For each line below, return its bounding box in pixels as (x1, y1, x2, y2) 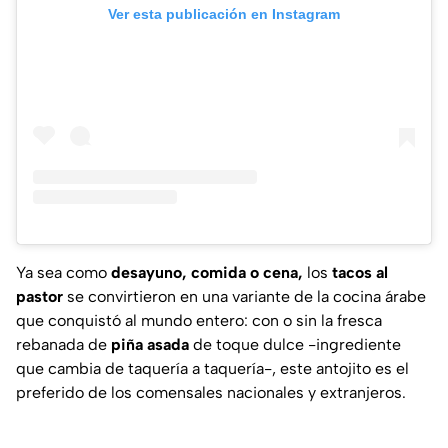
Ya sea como (16, 263, 111, 283)
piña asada (111, 335, 189, 355)
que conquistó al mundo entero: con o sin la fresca (16, 311, 382, 331)
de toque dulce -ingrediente (189, 335, 401, 355)
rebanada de (16, 335, 111, 355)
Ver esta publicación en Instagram (108, 6, 340, 23)
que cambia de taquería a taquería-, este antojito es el (16, 359, 409, 379)
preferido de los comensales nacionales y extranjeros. (16, 383, 406, 403)
